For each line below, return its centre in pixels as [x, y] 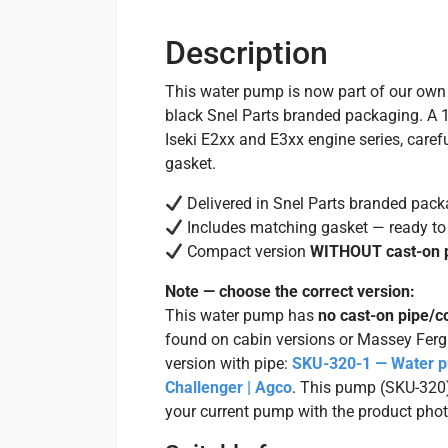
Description [246, 53]
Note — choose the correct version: [290, 291]
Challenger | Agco [228, 387]
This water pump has [241, 315]
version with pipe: [228, 363]
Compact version [247, 251]
